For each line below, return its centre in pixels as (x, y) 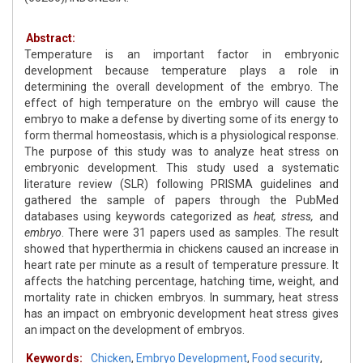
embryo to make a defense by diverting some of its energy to (181, 120)
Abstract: (51, 38)
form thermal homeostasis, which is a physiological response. (181, 136)
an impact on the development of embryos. (135, 330)
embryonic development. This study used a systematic (181, 168)
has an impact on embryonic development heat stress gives (181, 314)
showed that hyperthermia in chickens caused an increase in (181, 249)
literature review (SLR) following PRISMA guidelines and (181, 184)
